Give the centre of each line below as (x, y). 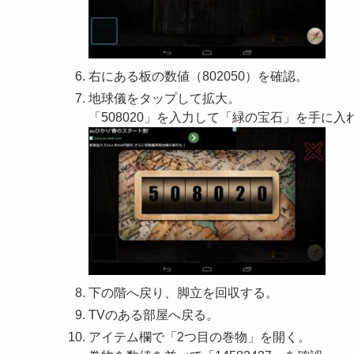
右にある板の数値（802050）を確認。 (198, 76)
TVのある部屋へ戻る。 (154, 315)
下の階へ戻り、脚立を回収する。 (183, 293)
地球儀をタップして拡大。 (164, 98)
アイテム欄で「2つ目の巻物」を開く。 (200, 337)
